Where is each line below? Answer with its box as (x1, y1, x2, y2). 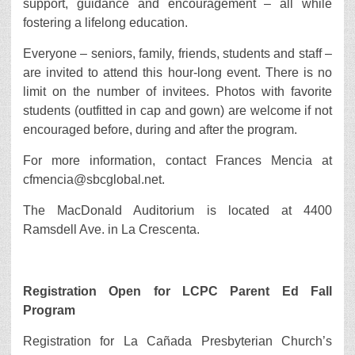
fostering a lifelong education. (23, 16, 188, 29)
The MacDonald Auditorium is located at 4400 (23, 204, 332, 217)
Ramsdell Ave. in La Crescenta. (23, 223, 200, 236)
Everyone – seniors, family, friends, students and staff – (23, 47, 332, 60)
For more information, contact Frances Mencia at (23, 154, 332, 167)
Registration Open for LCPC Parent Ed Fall (23, 284, 332, 298)
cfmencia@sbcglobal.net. (23, 173, 165, 186)
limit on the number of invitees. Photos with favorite (23, 85, 332, 98)
